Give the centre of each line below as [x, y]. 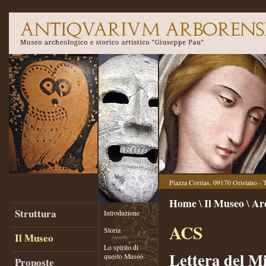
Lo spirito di [121, 247]
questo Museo [123, 256]
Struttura [36, 213]
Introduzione [122, 213]
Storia [112, 230]
